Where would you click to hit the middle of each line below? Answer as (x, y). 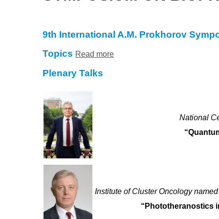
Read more (95, 54)
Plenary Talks (73, 73)
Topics (58, 54)
